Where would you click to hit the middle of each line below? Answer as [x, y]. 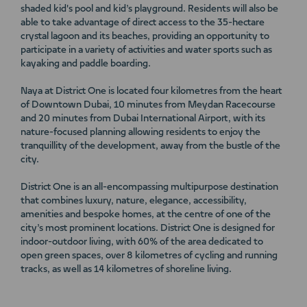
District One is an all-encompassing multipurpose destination [149, 187]
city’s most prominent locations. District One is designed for [148, 229]
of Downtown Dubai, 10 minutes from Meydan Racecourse [148, 105]
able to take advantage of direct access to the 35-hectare [143, 23]
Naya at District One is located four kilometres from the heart [151, 91]
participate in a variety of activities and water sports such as [146, 50]
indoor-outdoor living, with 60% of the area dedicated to [142, 242]
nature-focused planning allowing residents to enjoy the [140, 133]
